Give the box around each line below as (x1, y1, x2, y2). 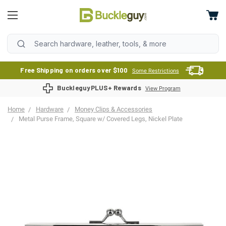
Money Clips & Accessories (75, 105, 152, 113)
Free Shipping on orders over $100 (20, 66, 128, 74)
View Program (145, 85, 181, 92)
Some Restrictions (132, 68, 179, 74)
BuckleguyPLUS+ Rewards (57, 84, 141, 92)
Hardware (36, 105, 64, 113)
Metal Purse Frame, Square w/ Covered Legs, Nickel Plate (19, 115, 183, 123)
